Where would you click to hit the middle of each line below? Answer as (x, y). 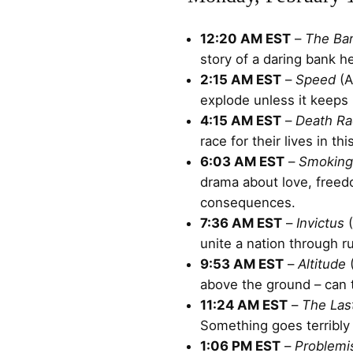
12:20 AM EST (245, 39)
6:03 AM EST (242, 162)
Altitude (322, 264)
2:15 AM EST (241, 80)
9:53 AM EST (242, 264)
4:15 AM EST (241, 121)
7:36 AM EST (241, 223)
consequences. (248, 203)
